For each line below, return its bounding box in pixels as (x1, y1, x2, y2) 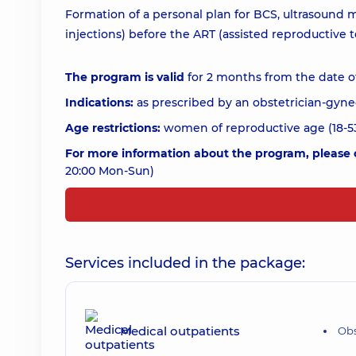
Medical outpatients (120, 323, 240, 339)
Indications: (65, 95, 133, 110)
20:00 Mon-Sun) (65, 164, 154, 178)
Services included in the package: (65, 254, 305, 272)
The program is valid (65, 70, 184, 84)
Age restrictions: (65, 121, 164, 135)
